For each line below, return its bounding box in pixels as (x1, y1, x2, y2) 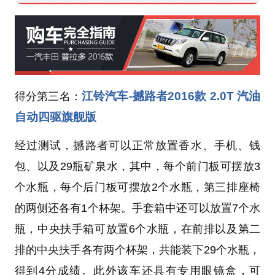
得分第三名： (14, 90, 82, 103)
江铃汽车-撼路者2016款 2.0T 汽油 (81, 89, 261, 103)
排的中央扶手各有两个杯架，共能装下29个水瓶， (14, 243, 261, 256)
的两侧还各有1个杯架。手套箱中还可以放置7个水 (14, 201, 261, 214)
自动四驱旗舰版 (14, 110, 96, 123)
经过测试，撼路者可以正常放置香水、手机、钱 (14, 139, 261, 152)
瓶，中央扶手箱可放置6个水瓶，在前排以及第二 (14, 222, 261, 235)
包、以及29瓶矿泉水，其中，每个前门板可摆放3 (14, 160, 261, 172)
